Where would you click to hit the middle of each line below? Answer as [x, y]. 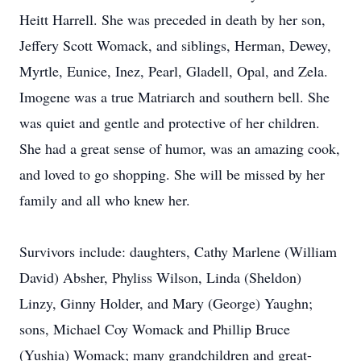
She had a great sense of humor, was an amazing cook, [180, 148]
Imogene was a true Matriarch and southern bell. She [174, 97]
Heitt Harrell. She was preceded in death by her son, [172, 19]
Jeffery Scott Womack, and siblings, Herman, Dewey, [175, 45]
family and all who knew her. [105, 200]
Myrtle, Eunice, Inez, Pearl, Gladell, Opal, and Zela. [174, 71]
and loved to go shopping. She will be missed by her [172, 174]
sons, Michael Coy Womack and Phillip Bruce [155, 329]
